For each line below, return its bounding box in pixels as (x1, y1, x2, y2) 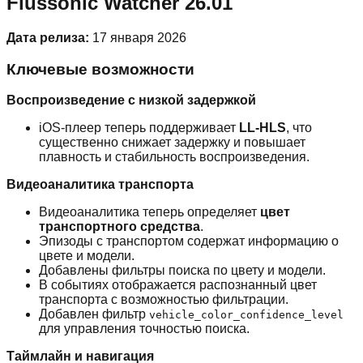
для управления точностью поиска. (39, 322, 250, 336)
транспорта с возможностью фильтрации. (39, 293, 288, 307)
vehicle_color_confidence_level (149, 309, 344, 322)
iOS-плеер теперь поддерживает (39, 121, 239, 135)
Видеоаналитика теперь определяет (39, 205, 260, 220)
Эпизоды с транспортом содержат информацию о (39, 234, 339, 249)
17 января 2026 (89, 30, 186, 45)
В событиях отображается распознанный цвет (39, 278, 317, 293)
